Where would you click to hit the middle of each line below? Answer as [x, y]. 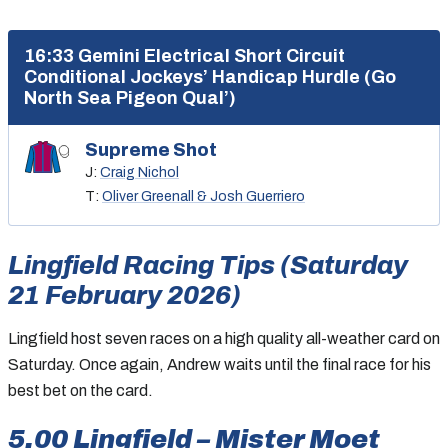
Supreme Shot [151, 149]
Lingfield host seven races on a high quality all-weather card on [224, 338]
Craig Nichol [139, 172]
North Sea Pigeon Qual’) [130, 97]
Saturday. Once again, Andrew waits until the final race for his [219, 364]
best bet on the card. [80, 390]
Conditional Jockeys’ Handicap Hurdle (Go [210, 76]
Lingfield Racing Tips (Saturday [208, 264]
